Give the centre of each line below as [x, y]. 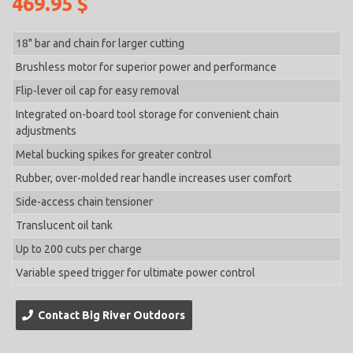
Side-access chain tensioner [85, 202]
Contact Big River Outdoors [110, 315]
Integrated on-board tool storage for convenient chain [148, 115]
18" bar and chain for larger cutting [100, 44]
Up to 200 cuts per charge [79, 249]
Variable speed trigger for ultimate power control [136, 273]
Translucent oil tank [65, 226]
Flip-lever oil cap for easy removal [98, 91]
